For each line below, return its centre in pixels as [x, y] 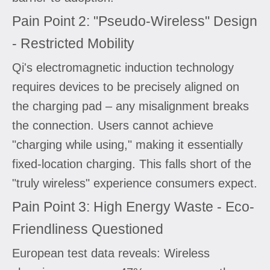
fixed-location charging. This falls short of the [132, 164]
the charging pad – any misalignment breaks [130, 106]
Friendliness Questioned [88, 229]
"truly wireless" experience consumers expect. [135, 183]
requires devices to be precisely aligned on [126, 86]
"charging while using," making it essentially [127, 144]
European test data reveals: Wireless [111, 253]
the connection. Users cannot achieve [113, 125]
